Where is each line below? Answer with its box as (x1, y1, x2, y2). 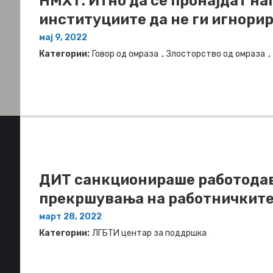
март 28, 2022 (39, 211, 102, 222)
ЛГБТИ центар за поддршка (92, 227, 207, 238)
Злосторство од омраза (166, 48, 265, 59)
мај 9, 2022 (39, 32, 87, 43)
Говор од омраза (92, 48, 158, 59)
